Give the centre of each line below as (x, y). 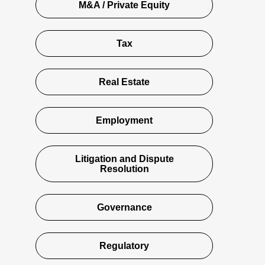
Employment (124, 120)
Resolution (124, 169)
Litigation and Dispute (124, 159)
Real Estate (124, 82)
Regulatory (124, 246)
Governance (124, 207)
